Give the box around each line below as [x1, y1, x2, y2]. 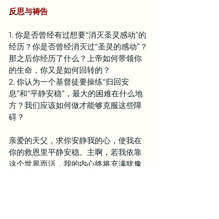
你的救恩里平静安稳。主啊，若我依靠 [9, 148, 142, 157]
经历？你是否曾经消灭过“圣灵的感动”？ [9, 42, 148, 51]
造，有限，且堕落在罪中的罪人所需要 [9, 206, 142, 216]
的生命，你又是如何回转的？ [9, 66, 110, 75]
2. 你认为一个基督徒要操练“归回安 [9, 77, 129, 87]
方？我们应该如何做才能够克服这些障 [9, 101, 142, 110]
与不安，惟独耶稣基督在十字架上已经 [9, 171, 142, 180]
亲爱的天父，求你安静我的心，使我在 [9, 136, 142, 145]
